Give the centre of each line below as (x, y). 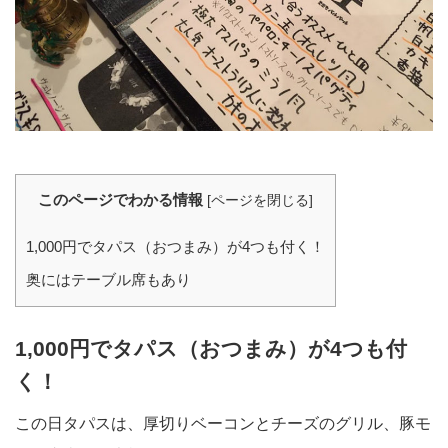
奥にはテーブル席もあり (108, 279)
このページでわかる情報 (120, 199)
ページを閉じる (260, 200)
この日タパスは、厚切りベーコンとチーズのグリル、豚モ (223, 423)
